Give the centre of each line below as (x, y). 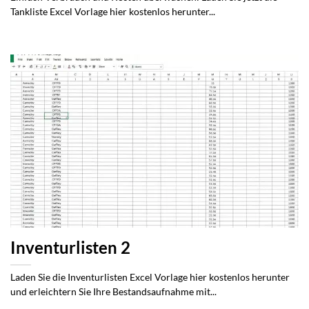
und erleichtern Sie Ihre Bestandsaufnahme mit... (113, 291)
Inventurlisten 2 (70, 247)
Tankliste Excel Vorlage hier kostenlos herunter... (113, 12)
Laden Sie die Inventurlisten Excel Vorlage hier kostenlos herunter (150, 277)
